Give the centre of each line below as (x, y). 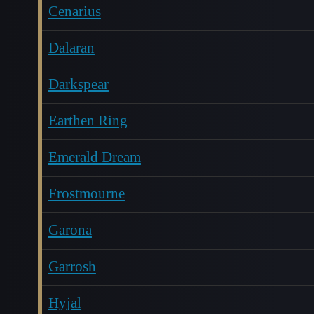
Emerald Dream (94, 157)
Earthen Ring (88, 121)
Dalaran (71, 48)
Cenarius (74, 11)
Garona (70, 230)
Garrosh (72, 266)
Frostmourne (86, 193)
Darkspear (78, 84)
